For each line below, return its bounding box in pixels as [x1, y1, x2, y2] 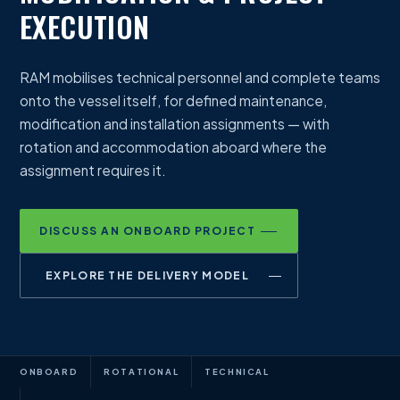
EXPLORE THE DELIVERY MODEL [46, 269, 249, 282]
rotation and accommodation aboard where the [20, 138, 327, 155]
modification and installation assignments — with [20, 115, 329, 132]
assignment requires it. [20, 162, 166, 179]
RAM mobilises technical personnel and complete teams [20, 69, 380, 86]
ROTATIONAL [104, 366, 179, 377]
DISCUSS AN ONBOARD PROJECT [39, 224, 255, 237]
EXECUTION [20, 5, 150, 47]
